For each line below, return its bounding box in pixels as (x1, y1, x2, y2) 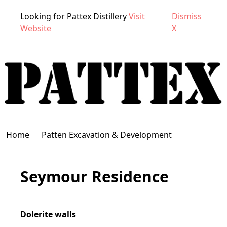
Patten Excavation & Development (42, 129, 172, 141)
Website (20, 23, 51, 34)
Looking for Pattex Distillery (20, 11, 129, 22)
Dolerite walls (20, 209, 76, 220)
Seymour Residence (20, 166, 169, 187)
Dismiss (171, 11, 202, 22)
